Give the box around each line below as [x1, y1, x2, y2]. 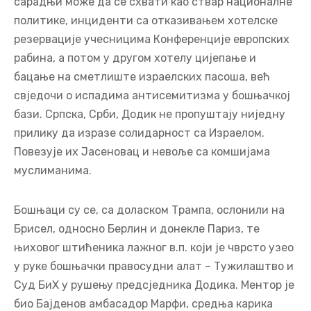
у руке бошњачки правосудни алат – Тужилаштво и [14, 260, 294, 274]
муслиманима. [14, 164, 92, 178]
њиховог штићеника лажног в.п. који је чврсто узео [14, 241, 294, 255]
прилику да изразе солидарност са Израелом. [14, 126, 264, 140]
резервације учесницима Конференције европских [14, 33, 289, 47]
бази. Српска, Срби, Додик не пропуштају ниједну [14, 108, 285, 121]
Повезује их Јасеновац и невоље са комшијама [14, 145, 270, 159]
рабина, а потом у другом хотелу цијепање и [14, 51, 256, 65]
